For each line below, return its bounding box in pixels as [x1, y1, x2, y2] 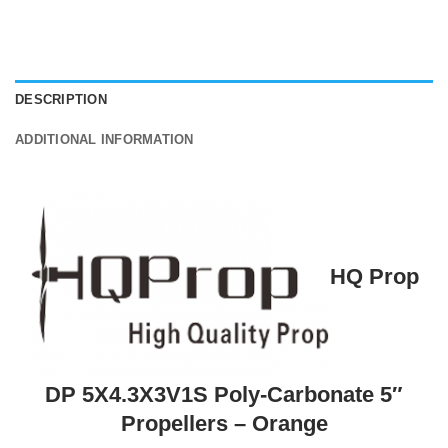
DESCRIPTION [15, 91, 107, 107]
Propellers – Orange [120, 410, 328, 436]
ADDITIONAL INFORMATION [15, 131, 194, 147]
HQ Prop [329, 263, 419, 289]
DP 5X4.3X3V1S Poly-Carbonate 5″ [45, 381, 403, 407]
